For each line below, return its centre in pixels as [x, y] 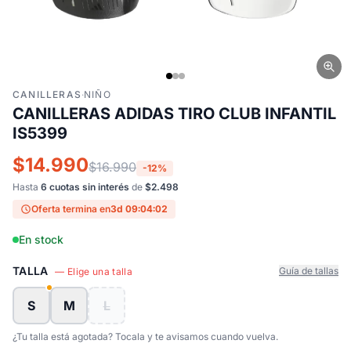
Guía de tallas [309, 271]
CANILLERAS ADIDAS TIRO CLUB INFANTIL [174, 114]
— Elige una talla [94, 271]
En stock [41, 239]
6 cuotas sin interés [85, 187]
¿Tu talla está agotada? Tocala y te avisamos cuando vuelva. [145, 337]
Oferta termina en [71, 209]
